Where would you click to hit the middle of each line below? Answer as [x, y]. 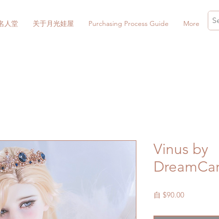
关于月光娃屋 [53, 23]
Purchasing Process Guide [129, 23]
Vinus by [181, 149]
